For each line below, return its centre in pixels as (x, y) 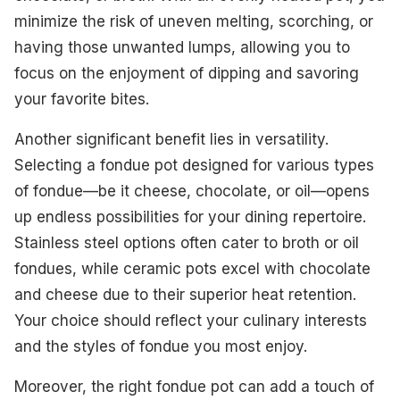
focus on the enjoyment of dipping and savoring (187, 73)
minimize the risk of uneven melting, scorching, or (194, 21)
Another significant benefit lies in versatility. (171, 139)
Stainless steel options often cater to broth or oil (187, 242)
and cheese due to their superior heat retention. (185, 294)
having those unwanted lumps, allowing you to (182, 47)
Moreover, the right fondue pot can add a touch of (194, 386)
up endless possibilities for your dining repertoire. (190, 217)
